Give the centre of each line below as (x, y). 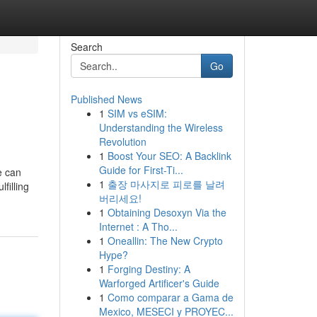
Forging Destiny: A (149, 269)
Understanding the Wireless (161, 127)
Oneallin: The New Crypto (165, 241)
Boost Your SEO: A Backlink (169, 156)
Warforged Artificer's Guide (159, 283)
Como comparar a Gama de (170, 297)
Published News (106, 99)
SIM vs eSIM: (137, 113)
